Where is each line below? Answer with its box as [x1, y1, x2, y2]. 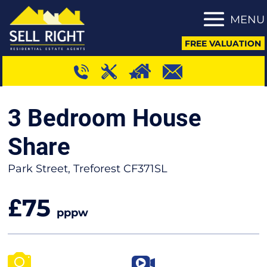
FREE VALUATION [185, 38, 262, 49]
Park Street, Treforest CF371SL [8, 162, 168, 175]
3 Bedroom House [8, 104, 202, 132]
